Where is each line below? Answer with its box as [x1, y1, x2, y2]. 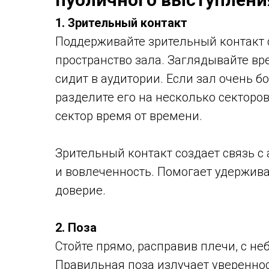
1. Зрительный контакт [55, 16, 187, 30]
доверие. [55, 183, 106, 198]
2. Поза [55, 220, 97, 235]
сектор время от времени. [55, 109, 202, 123]
